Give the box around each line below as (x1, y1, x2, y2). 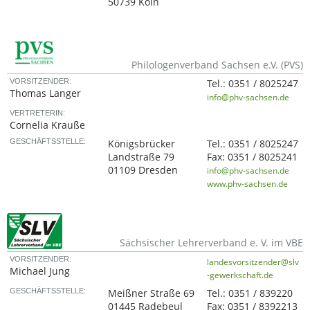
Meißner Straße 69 (108, 286, 195, 300)
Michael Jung (10, 264, 71, 277)
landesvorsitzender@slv (207, 256, 300, 267)
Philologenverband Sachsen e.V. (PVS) (131, 58, 303, 71)
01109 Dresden (108, 163, 179, 176)
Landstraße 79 (108, 150, 175, 163)
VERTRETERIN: (10, 109, 66, 117)
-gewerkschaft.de (207, 269, 274, 280)
